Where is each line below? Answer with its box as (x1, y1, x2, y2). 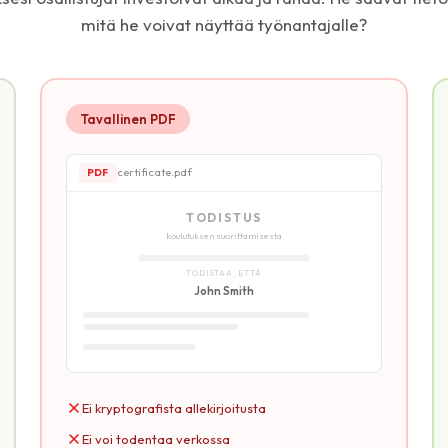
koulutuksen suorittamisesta (166, 229, 282, 241)
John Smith (194, 283, 254, 298)
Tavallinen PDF (80, 110, 176, 127)
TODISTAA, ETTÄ (186, 267, 262, 278)
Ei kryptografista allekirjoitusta (82, 399, 266, 416)
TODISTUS (185, 209, 263, 225)
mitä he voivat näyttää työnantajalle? (81, 13, 367, 35)
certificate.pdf (116, 165, 192, 180)
